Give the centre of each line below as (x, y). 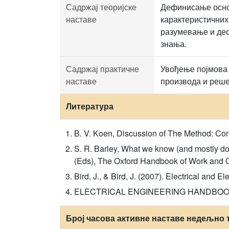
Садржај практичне (102, 69)
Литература (90, 106)
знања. (174, 44)
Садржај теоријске (101, 7)
